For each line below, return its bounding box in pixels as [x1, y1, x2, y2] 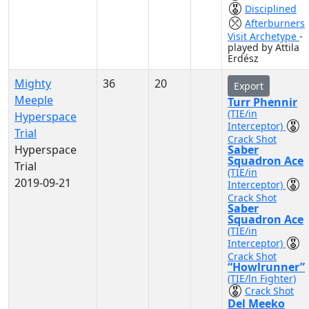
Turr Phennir [228, 94, 297, 110]
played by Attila [228, 41, 299, 54]
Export [234, 79, 263, 92]
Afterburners [245, 17, 305, 30]
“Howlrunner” [228, 259, 305, 275]
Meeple [14, 92, 53, 108]
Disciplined [245, 2, 297, 15]
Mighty [14, 76, 51, 91]
